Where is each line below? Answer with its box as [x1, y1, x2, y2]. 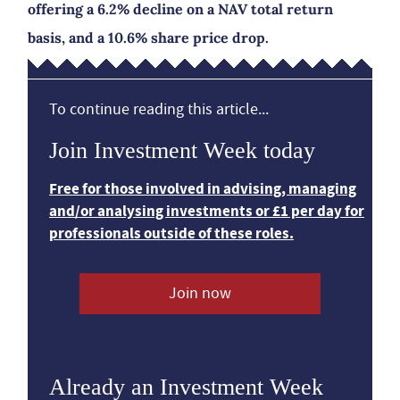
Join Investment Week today [49, 137, 315, 163]
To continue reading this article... [49, 99, 269, 120]
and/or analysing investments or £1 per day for [49, 201, 364, 221]
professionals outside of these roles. [49, 223, 294, 244]
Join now [168, 283, 231, 304]
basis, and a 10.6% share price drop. [28, 29, 269, 46]
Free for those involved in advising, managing [49, 179, 356, 199]
